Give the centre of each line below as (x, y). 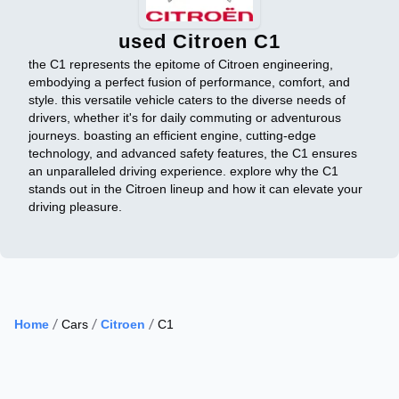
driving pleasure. (75, 207)
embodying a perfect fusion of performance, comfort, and (189, 82)
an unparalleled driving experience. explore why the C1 (183, 171)
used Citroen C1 (199, 42)
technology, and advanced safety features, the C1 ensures (193, 154)
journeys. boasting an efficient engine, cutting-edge (172, 136)
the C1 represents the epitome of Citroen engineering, (181, 65)
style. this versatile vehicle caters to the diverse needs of (187, 100)
